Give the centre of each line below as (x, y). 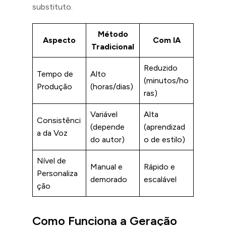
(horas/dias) (112, 86)
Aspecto (59, 40)
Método (113, 34)
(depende (107, 127)
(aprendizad (164, 127)
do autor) (107, 139)
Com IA (166, 40)
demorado (109, 179)
